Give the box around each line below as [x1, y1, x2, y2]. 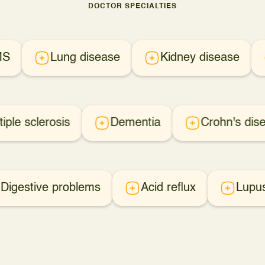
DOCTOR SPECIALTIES [88, 3, 177, 10]
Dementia [110, 117, 161, 129]
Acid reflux [141, 182, 196, 194]
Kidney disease [160, 52, 240, 64]
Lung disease [50, 52, 120, 64]
